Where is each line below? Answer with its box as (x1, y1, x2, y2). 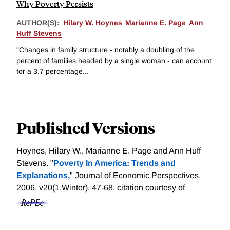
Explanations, (16, 170, 70, 180)
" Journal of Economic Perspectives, (70, 170, 201, 180)
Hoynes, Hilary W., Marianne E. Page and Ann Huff (16, 146, 201, 155)
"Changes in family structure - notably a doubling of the (16, 45, 195, 54)
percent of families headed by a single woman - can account (16, 56, 212, 65)
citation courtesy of (117, 183, 185, 192)
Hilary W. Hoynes (63, 18, 122, 27)
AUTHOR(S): (16, 18, 62, 27)
